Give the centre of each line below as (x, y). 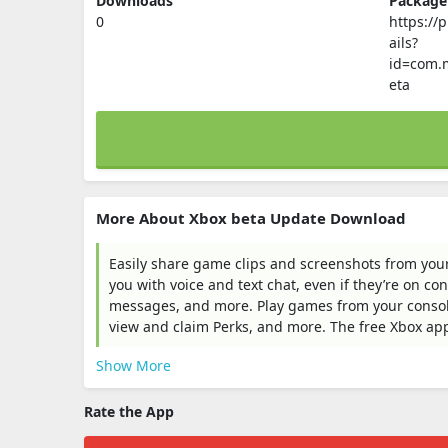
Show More (133, 365)
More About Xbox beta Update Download (251, 218)
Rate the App (129, 411)
